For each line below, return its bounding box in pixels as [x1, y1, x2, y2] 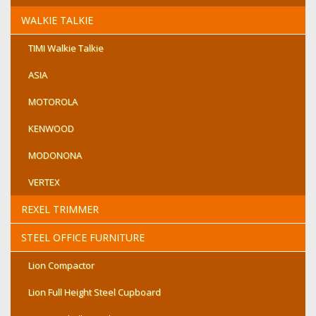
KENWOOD [28, 122, 74, 135]
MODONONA [28, 149, 82, 162]
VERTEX [28, 176, 60, 188]
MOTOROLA [28, 95, 78, 108]
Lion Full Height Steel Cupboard [28, 286, 161, 298]
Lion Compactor [28, 259, 95, 272]
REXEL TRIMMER [21, 202, 99, 216]
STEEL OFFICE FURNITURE [21, 231, 145, 244]
